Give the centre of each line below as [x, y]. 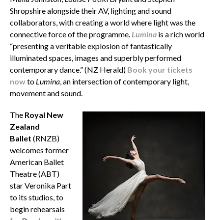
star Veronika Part [40, 185]
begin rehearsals [37, 209]
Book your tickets [160, 69]
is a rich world [181, 34]
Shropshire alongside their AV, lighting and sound [90, 10]
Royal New [44, 114]
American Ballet [37, 162]
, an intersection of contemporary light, [124, 81]
